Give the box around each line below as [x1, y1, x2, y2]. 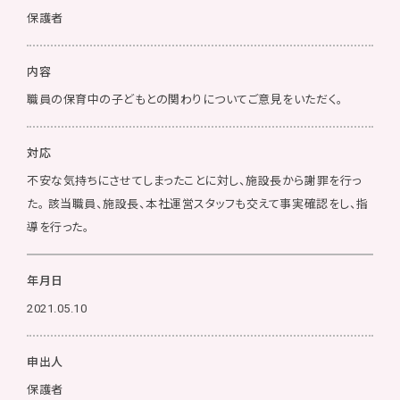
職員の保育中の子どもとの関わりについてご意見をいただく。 [27, 93, 344, 106]
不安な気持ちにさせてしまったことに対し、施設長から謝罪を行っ [27, 174, 362, 187]
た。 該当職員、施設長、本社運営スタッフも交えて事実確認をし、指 [27, 197, 369, 211]
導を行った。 [27, 221, 90, 234]
